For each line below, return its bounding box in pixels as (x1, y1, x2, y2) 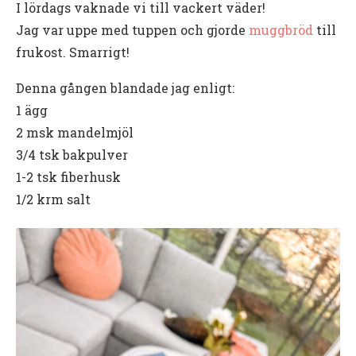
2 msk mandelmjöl (16, 124, 133, 141)
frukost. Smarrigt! (16, 44, 130, 61)
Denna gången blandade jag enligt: (16, 79, 234, 97)
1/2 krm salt (16, 191, 91, 208)
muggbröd (249, 21, 313, 39)
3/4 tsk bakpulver (16, 146, 128, 164)
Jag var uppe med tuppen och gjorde (16, 21, 249, 39)
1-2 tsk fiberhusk (16, 168, 121, 186)
